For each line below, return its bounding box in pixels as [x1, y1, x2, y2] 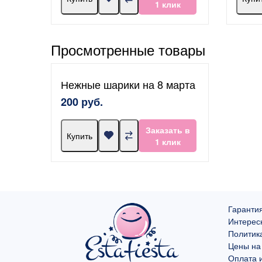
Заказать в [145, 123, 190, 136]
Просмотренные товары [51, 39, 205, 60]
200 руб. [61, 94, 103, 109]
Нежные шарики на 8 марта [61, 76, 195, 92]
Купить [67, 129, 92, 142]
